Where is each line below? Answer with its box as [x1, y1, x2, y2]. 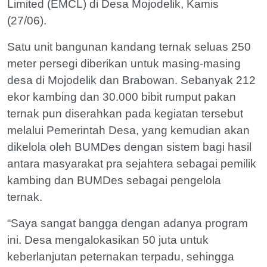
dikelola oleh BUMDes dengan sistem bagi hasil [7, 140, 252, 153]
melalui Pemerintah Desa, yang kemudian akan [7, 123, 250, 136]
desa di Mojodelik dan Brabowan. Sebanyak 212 [7, 73, 256, 86]
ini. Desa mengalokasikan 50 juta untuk [7, 233, 209, 246]
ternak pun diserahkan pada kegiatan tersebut [7, 107, 243, 120]
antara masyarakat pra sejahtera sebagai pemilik [7, 157, 256, 170]
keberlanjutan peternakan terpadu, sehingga [7, 250, 234, 263]
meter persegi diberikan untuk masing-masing [7, 57, 241, 70]
